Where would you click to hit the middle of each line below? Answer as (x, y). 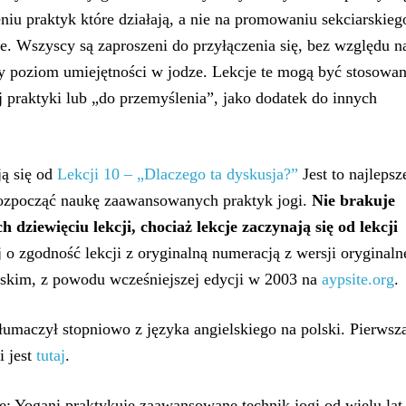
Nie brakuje (353, 200)
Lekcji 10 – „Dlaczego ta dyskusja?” (178, 174)
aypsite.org (358, 279)
